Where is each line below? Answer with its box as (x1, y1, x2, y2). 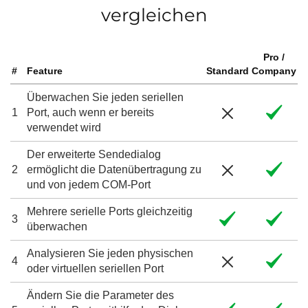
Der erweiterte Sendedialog (27, 148, 161, 160)
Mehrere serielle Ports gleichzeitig (27, 206, 192, 217)
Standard (206, 65, 249, 76)
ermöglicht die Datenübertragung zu (27, 164, 201, 175)
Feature (27, 65, 63, 76)
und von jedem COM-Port (27, 179, 151, 190)
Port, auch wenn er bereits (27, 107, 154, 118)
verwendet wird (27, 122, 101, 133)
